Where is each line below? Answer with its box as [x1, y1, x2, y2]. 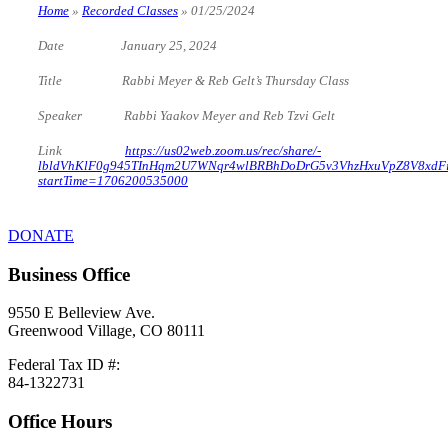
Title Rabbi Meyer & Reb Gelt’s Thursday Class [38, 73, 349, 88]
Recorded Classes [82, 3, 178, 18]
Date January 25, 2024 [38, 38, 217, 53]
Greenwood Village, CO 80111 [8, 322, 205, 340]
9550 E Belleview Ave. [8, 304, 155, 322]
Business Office [8, 263, 130, 285]
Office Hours [8, 410, 112, 432]
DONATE [8, 226, 74, 244]
